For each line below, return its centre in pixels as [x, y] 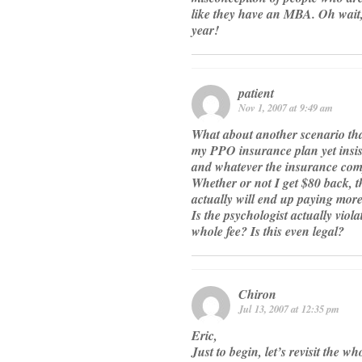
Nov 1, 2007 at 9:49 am [286, 108]
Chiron [257, 295]
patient [256, 93]
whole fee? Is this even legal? [268, 232]
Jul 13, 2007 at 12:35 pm [289, 309]
